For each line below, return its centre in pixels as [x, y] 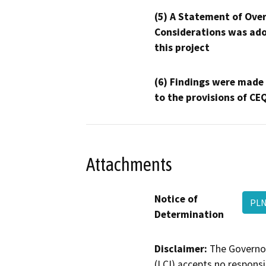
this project [182, 48]
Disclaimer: [181, 249]
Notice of [176, 199]
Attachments [129, 164]
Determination [189, 215]
